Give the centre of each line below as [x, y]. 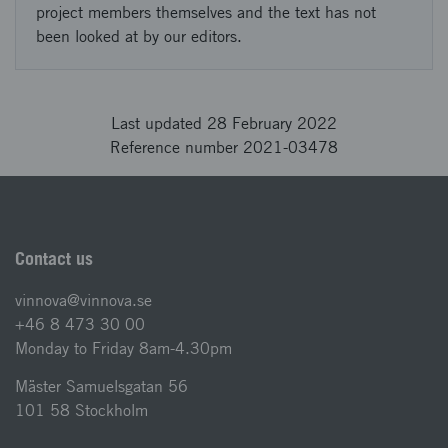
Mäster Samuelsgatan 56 [101, 386]
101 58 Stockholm [81, 410]
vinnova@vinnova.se [83, 300]
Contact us [54, 258]
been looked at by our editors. [139, 36]
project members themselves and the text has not [206, 12]
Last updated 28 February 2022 [224, 123]
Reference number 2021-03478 [224, 147]
